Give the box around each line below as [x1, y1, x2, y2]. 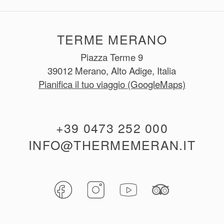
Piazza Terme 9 [80, 50, 143, 63]
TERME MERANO [56, 29, 167, 48]
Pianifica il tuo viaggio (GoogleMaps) [38, 77, 185, 90]
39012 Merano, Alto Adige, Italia [47, 63, 176, 77]
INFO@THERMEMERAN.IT [28, 135, 195, 153]
